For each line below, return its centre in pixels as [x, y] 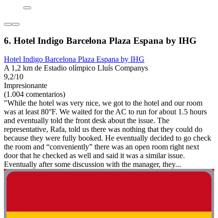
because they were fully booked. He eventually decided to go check [108, 138]
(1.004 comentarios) [35, 94]
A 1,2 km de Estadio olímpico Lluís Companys [76, 68]
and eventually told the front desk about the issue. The [87, 121]
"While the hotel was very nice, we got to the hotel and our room [103, 103]
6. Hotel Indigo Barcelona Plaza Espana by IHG [100, 40]
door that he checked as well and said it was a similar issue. [94, 156]
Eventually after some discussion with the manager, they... [92, 164]
